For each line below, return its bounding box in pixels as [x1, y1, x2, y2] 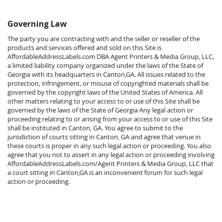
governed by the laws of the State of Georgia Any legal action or [7, 106, 193, 114]
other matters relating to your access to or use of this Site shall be [7, 97, 200, 106]
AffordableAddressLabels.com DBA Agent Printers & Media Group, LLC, [7, 52, 214, 61]
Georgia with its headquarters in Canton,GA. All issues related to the [7, 70, 205, 79]
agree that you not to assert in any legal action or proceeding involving [7, 150, 215, 159]
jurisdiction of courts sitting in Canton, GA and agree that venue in [7, 132, 201, 141]
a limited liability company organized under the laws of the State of [7, 61, 203, 70]
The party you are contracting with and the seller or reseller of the [7, 34, 200, 43]
